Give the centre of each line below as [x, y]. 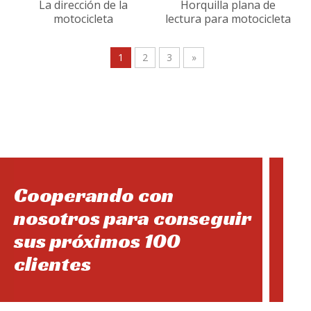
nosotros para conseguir [133, 218]
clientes [52, 264]
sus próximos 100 [97, 241]
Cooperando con [94, 195]
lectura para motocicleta [228, 19]
